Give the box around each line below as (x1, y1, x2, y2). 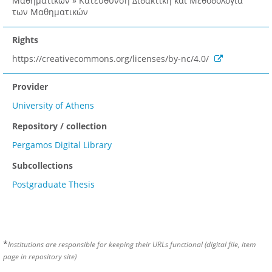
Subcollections (12, 160, 73, 172)
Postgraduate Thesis (12, 178, 95, 191)
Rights (12, 34, 38, 46)
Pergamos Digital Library (12, 139, 112, 151)
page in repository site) (3, 251, 76, 262)
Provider (12, 81, 48, 93)
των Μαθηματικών (12, 6, 88, 18)
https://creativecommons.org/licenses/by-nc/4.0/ (12, 53, 211, 65)
